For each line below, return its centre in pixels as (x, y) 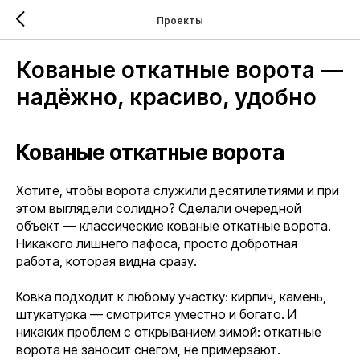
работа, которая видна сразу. (106, 261)
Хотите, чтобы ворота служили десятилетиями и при (178, 190)
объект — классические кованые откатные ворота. (174, 226)
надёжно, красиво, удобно (166, 97)
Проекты (180, 20)
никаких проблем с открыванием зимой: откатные (169, 332)
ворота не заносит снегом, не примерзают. (148, 350)
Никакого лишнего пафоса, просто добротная (157, 243)
